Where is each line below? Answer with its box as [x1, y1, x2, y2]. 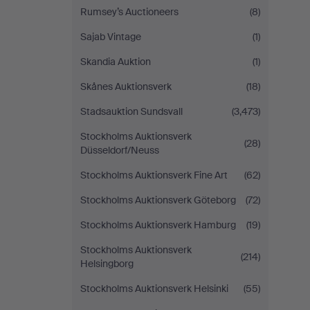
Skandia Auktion [80, 55, 151, 68]
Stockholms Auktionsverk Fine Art [80, 169, 228, 181]
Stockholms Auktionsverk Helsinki [80, 282, 228, 295]
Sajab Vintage [80, 30, 141, 43]
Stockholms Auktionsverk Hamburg [80, 219, 236, 231]
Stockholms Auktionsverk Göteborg [80, 194, 236, 206]
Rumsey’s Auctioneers [80, 6, 179, 18]
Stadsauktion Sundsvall [80, 105, 183, 118]
